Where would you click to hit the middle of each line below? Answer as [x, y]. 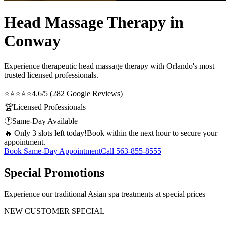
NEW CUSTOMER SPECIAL [54, 211]
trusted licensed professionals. [51, 75]
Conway [32, 41]
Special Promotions [54, 172]
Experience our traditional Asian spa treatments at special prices [105, 194]
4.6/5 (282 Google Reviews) [77, 93]
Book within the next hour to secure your [152, 133]
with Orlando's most [181, 66]
